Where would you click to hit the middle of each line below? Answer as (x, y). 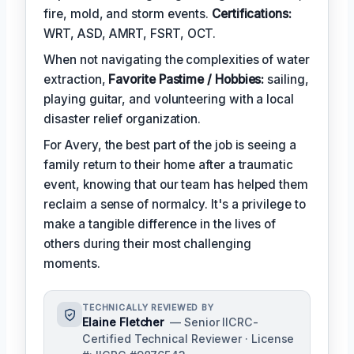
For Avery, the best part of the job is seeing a (170, 145)
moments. (72, 264)
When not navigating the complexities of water (177, 60)
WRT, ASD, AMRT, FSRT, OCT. (130, 34)
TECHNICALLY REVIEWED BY (148, 308)
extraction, (76, 80)
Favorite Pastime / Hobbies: (186, 80)
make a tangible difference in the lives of (160, 224)
